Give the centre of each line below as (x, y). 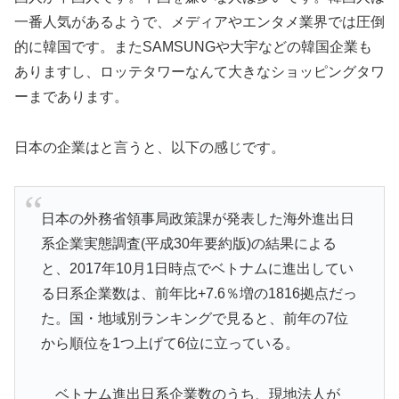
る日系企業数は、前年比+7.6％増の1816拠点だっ (199, 294)
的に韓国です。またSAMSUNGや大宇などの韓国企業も (193, 47)
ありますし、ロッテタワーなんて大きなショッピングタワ (199, 72)
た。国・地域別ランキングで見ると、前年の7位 (194, 319)
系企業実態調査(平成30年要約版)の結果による (188, 244)
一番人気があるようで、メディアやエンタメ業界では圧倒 (199, 22)
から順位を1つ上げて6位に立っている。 (170, 344)
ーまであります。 (71, 97)
